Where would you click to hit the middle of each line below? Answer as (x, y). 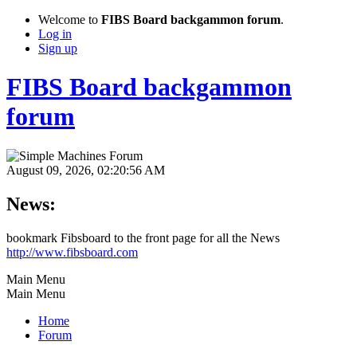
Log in (55, 34)
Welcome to (70, 20)
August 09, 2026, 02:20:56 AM (86, 170)
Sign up (58, 48)
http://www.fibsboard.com (72, 252)
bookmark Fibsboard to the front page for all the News (143, 237)
